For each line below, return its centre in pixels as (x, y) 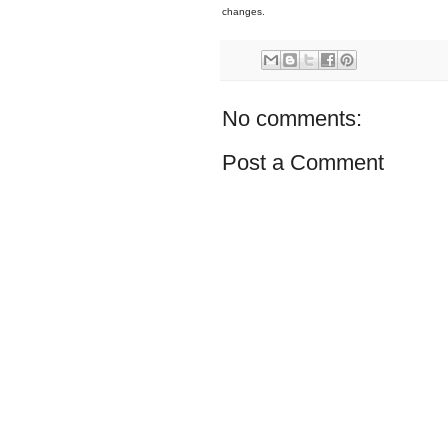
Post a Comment (303, 163)
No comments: (292, 119)
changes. (243, 11)
